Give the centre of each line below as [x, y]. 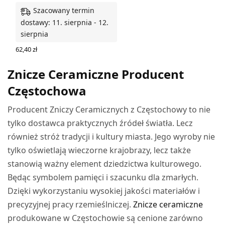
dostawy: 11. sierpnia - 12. [65, 22]
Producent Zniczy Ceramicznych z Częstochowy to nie [109, 109]
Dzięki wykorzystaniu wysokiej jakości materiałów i [104, 191]
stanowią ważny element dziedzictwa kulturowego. [105, 163]
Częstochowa [47, 90]
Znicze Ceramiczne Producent [96, 74]
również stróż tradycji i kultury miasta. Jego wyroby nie [111, 136]
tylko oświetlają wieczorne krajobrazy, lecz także [99, 150]
